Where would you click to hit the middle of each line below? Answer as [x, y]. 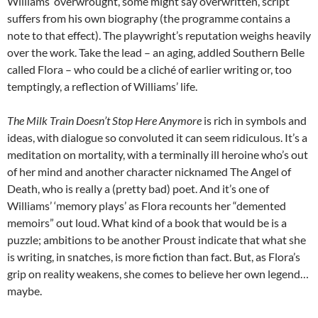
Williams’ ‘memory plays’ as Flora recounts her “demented [147, 206]
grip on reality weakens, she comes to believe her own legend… [158, 274]
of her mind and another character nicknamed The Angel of [149, 172]
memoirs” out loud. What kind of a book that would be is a [147, 223]
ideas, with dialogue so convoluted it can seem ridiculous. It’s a [157, 138]
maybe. [26, 291]
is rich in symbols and [254, 121]
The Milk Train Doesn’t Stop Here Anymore [104, 121]
